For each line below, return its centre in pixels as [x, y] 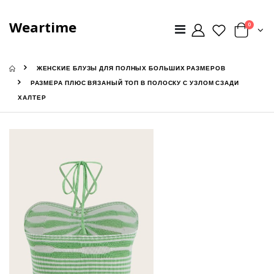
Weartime [43, 27]
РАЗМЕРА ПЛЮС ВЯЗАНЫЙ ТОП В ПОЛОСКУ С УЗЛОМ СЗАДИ [135, 83]
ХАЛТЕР [32, 98]
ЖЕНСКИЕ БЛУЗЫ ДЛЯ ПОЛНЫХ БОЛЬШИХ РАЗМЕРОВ [131, 68]
